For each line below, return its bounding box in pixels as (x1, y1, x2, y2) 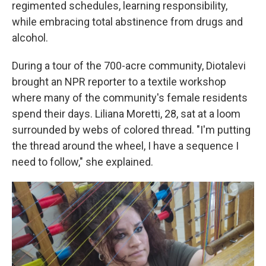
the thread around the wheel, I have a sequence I (12, 139, 239, 152)
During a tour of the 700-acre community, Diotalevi (12, 59, 246, 72)
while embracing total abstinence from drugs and (12, 15, 243, 28)
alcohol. (12, 31, 48, 44)
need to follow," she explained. (12, 155, 153, 168)
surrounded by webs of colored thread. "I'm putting (12, 123, 251, 136)
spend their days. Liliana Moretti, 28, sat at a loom (12, 107, 240, 120)
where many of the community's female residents (12, 91, 248, 104)
